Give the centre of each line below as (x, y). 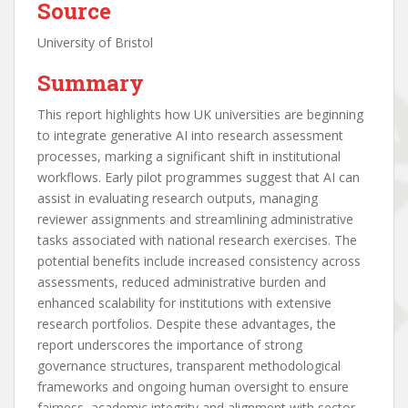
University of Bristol (95, 42)
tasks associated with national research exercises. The (197, 240)
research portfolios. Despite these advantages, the (187, 324)
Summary (91, 83)
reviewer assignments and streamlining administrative (195, 219)
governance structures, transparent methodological (189, 366)
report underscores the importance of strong (170, 345)
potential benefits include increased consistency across (199, 261)
